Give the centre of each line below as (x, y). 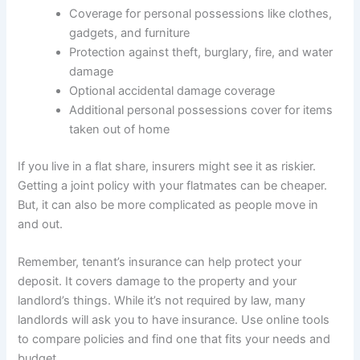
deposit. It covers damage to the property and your (157, 281)
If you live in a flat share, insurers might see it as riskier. (167, 166)
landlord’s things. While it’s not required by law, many (162, 300)
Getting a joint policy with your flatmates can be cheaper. (173, 185)
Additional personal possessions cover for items (201, 110)
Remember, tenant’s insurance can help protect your (160, 262)
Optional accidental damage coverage (172, 90)
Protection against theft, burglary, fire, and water (201, 52)
